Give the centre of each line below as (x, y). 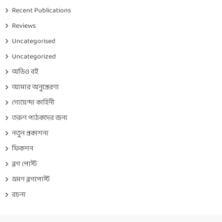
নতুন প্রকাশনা (30, 134)
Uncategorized (34, 57)
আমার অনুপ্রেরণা (35, 87)
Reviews (24, 26)
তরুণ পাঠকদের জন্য (39, 118)
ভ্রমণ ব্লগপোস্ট (30, 180)
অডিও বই (25, 72)
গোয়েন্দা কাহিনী (33, 103)
